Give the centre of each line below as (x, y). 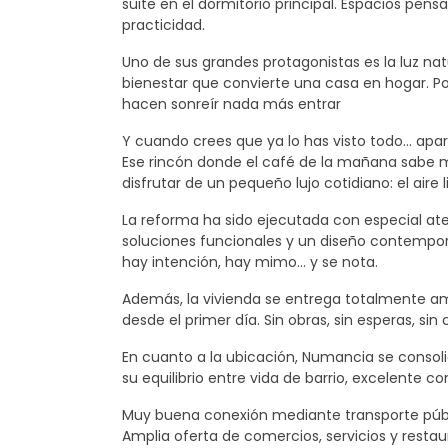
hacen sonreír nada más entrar (231, 103)
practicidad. (163, 24)
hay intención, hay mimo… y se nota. (250, 261)
